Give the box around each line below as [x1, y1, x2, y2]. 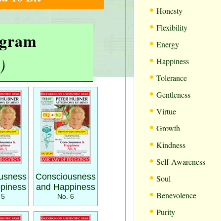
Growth [156, 123, 180, 133]
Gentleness [156, 89, 190, 100]
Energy [156, 39, 179, 49]
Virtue [156, 106, 176, 116]
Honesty [156, 5, 183, 16]
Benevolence [156, 190, 196, 200]
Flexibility [156, 22, 187, 33]
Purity [156, 207, 175, 217]
